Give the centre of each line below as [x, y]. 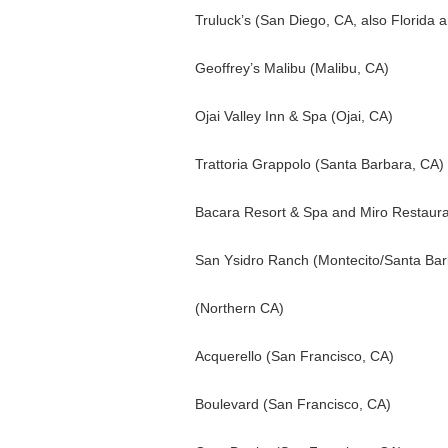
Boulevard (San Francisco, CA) [292, 404]
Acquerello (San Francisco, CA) [294, 356]
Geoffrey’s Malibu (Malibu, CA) [291, 68]
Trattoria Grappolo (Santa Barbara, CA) [319, 164]
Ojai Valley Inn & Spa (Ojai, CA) [293, 116]
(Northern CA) [239, 308]
